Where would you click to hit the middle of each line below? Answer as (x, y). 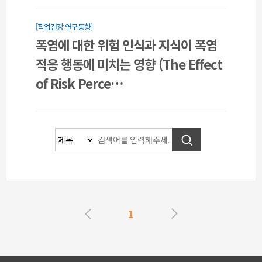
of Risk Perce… (80, 83)
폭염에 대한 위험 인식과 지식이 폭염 (126, 44)
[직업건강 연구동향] (64, 27)
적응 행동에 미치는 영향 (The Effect (129, 64)
